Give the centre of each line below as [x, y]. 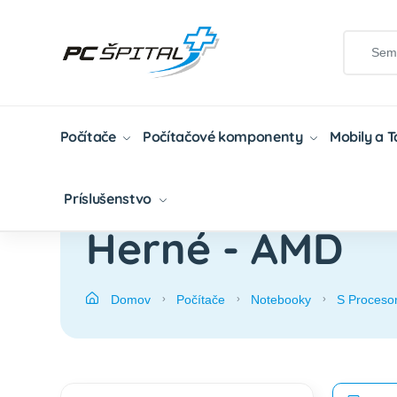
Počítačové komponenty [224, 136]
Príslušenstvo [109, 198]
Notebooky [281, 299]
